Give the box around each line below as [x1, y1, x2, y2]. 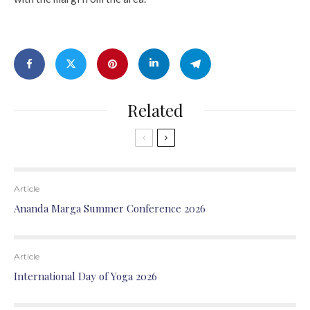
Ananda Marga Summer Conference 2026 [14, 201, 206, 215]
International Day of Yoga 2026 [14, 269, 157, 283]
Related [127, 99, 183, 121]
